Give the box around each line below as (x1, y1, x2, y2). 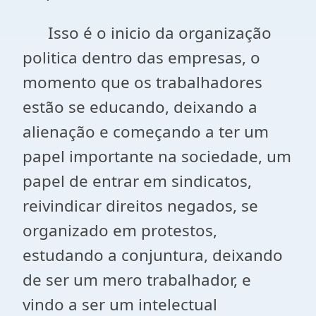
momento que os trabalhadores (23, 71, 262, 93)
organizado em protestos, (23, 219, 217, 241)
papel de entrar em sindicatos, (23, 170, 252, 192)
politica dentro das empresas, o (23, 47, 260, 68)
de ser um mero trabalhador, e (23, 269, 251, 291)
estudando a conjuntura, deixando (23, 244, 283, 266)
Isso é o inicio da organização (23, 22, 272, 44)
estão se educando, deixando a (23, 96, 257, 118)
